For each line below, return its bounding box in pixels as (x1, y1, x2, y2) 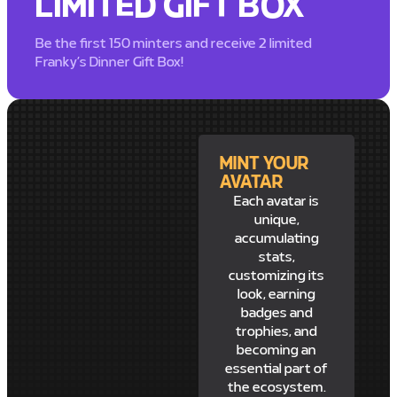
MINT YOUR (220, 155, 309, 174)
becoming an (237, 343, 316, 358)
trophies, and (236, 324, 317, 339)
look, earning (237, 287, 315, 302)
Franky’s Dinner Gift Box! (35, 55, 184, 70)
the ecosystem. (227, 380, 326, 395)
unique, (253, 213, 300, 228)
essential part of (225, 362, 328, 377)
